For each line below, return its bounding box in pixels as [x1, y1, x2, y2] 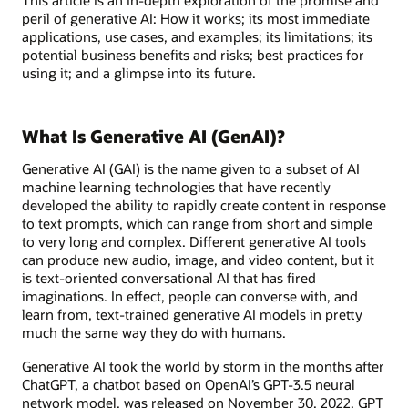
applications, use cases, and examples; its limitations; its [22, 26, 372, 46]
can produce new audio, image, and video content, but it [22, 250, 374, 270]
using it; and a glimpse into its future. [22, 63, 256, 82]
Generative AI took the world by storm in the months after [22, 356, 384, 375]
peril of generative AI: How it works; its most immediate [22, 8, 370, 27]
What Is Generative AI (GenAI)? [22, 124, 285, 148]
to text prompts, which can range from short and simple [22, 214, 372, 233]
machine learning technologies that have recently [22, 178, 331, 197]
